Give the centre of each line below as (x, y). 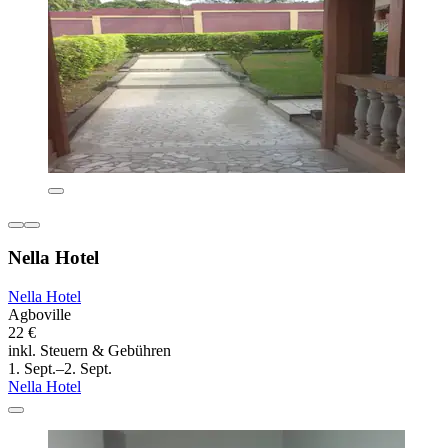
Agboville (39, 314)
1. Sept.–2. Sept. (60, 368)
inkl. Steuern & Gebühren (89, 350)
